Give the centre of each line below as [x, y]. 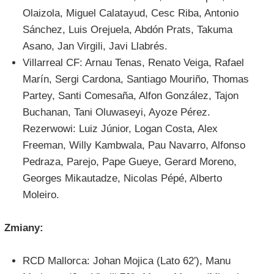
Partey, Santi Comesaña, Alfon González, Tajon [130, 96]
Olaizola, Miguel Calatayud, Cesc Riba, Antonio [130, 13]
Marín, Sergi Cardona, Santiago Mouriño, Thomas [135, 80]
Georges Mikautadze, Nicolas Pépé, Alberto [122, 179]
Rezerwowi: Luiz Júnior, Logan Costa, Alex [120, 129]
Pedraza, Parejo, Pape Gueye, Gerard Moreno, [129, 162]
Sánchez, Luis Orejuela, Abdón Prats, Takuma [127, 30]
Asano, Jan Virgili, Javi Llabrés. [95, 46]
